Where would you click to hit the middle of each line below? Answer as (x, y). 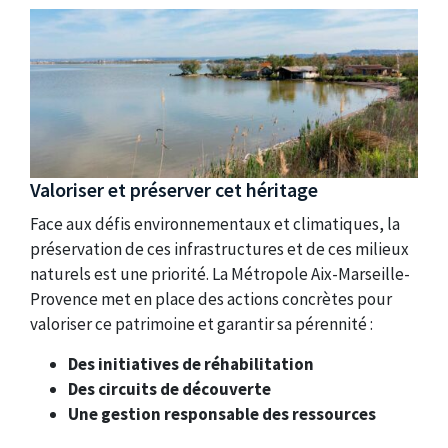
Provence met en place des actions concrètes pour (211, 298)
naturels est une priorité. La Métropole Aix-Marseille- (220, 273)
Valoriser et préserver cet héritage (174, 190)
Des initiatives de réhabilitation (191, 363)
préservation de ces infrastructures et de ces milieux (219, 248)
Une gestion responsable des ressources (222, 413)
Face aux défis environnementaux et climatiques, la (215, 223)
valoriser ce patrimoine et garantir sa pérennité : (201, 323)
